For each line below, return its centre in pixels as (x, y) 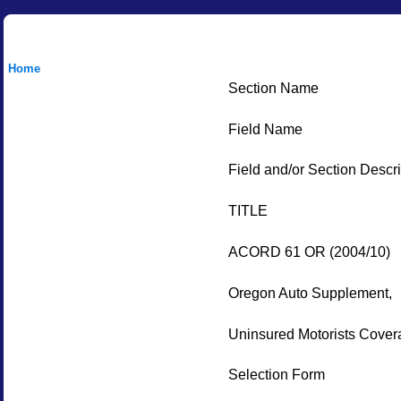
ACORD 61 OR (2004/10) (309, 251)
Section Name (273, 87)
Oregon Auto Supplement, (310, 292)
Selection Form (276, 375)
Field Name (265, 128)
